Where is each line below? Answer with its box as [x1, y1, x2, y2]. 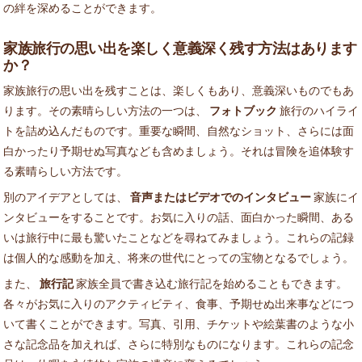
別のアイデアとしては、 [3, 189, 130, 205]
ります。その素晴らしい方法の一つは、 [3, 103, 209, 119]
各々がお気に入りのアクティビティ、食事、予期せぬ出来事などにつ [3, 296, 354, 312]
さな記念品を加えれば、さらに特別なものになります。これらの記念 [3, 336, 354, 352]
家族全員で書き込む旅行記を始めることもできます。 [74, 276, 347, 292]
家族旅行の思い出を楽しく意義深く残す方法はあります [3, 37, 357, 57]
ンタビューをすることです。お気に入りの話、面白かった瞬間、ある [3, 209, 354, 225]
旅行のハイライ [277, 103, 359, 119]
